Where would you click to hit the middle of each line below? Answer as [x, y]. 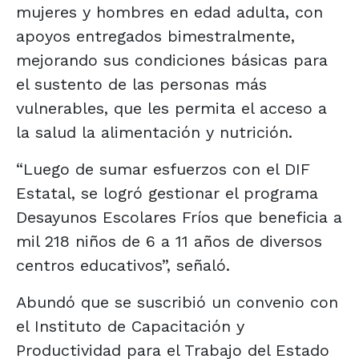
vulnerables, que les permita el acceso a [171, 108]
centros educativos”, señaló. [123, 265]
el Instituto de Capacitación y [130, 326]
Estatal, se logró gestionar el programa [167, 193]
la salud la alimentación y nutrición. [154, 132]
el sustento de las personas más [141, 84]
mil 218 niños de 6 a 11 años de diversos [169, 241]
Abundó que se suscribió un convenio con [177, 302]
